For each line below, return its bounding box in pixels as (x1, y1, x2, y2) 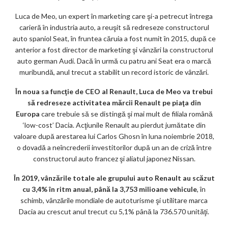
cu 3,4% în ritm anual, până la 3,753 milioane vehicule (22, 185, 197, 194)
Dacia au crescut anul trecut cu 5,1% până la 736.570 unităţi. (19, 207, 209, 216)
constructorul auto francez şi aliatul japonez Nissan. (33, 154, 195, 163)
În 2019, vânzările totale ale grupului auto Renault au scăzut (13, 174, 215, 183)
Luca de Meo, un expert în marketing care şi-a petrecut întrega (15, 12, 213, 21)
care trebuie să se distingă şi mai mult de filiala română (39, 109, 213, 119)
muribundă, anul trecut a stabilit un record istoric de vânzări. (19, 68, 209, 77)
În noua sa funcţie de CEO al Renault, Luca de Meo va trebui (15, 87, 213, 96)
